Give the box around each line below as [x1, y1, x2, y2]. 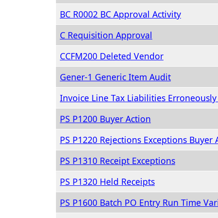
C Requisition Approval [60, 29, 152, 41]
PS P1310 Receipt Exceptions [60, 155, 175, 166]
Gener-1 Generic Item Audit [60, 71, 171, 83]
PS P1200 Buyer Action [60, 113, 151, 125]
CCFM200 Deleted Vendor [60, 50, 163, 62]
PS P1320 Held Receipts [60, 176, 155, 187]
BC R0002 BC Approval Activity [60, 8, 181, 20]
